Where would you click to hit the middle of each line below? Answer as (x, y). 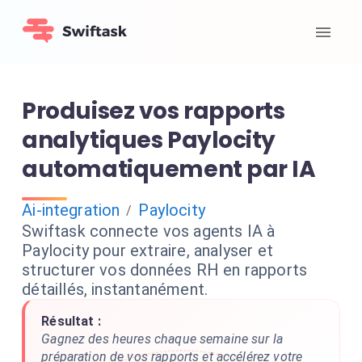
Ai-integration (71, 210)
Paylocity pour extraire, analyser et (147, 250)
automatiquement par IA (169, 169)
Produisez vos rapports (154, 111)
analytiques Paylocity (149, 140)
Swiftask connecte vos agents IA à (149, 231)
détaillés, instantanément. (115, 289)
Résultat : (71, 321)
